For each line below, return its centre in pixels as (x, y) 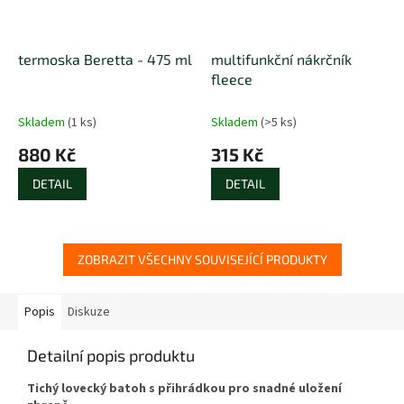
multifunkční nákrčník (281, 59)
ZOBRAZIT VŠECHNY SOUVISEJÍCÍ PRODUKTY (202, 259)
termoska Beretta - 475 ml (105, 59)
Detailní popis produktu (111, 355)
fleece (232, 78)
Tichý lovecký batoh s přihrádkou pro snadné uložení (184, 388)
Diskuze (89, 312)
